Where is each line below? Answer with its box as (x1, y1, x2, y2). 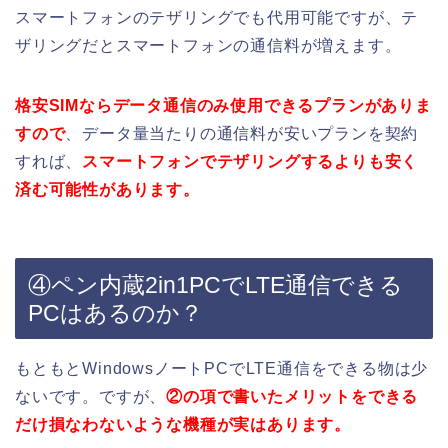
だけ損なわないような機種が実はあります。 (15, 416, 351, 434)
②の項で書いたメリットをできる (166, 388, 419, 406)
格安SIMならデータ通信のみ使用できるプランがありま (15, 96, 432, 114)
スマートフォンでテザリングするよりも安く (82, 152, 419, 170)
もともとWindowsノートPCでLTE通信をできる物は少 (15, 360, 429, 378)
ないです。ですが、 (15, 388, 167, 406)
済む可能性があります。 (15, 180, 200, 198)
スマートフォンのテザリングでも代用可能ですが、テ (15, 8, 419, 26)
